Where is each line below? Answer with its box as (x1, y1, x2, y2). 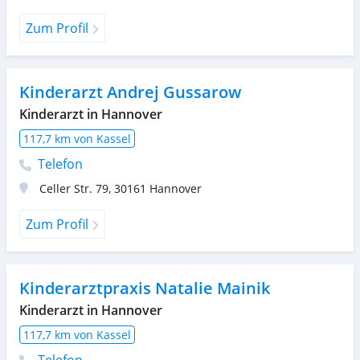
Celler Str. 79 (39, 180, 108, 196)
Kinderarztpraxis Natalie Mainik (19, 276, 270, 299)
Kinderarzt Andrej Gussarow (19, 80, 241, 103)
